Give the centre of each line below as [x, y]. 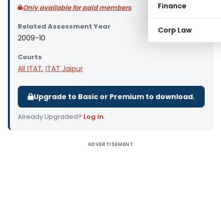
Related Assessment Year [64, 26]
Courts [30, 57]
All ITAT [30, 69]
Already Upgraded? [51, 117]
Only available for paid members [77, 8]
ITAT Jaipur [64, 69]
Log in [93, 117]
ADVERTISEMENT [110, 144]
